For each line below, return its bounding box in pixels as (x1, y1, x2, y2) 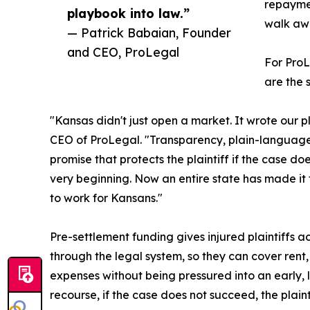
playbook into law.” (67, 6, 190, 21)
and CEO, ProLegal (67, 44, 179, 60)
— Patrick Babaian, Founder (67, 25, 231, 41)
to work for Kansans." (50, 191, 163, 206)
